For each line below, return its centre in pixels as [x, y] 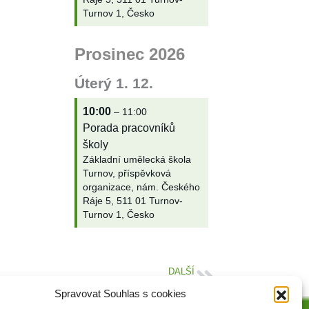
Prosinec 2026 [129, 54]
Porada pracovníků [129, 128]
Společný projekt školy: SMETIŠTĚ [136, 283]
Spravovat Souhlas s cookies [121, 293]
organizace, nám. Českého [141, 187]
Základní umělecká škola [137, 159]
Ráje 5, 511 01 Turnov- [132, 201]
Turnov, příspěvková [127, 173]
